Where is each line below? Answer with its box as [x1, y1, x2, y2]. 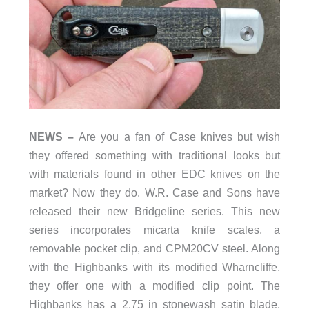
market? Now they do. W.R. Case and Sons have [28, 186, 281, 199]
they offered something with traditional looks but [28, 148, 281, 161]
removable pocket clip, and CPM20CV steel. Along [28, 241, 281, 255]
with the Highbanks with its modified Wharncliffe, [28, 260, 281, 273]
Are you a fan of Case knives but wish [79, 130, 281, 143]
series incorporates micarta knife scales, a [28, 223, 281, 236]
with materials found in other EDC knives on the [28, 167, 281, 180]
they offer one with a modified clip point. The [28, 279, 281, 292]
